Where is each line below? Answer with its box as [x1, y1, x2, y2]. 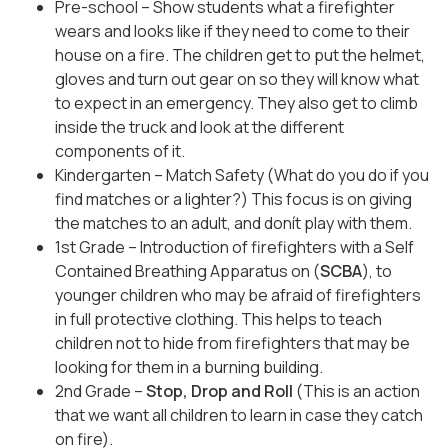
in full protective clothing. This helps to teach [55, 307, 382, 330]
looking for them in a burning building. [55, 355, 323, 378]
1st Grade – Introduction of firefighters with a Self [55, 235, 414, 258]
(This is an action [293, 379, 420, 402]
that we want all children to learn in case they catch [55, 403, 423, 426]
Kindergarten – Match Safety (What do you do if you [55, 163, 429, 186]
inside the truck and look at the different [55, 115, 344, 138]
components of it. [55, 139, 185, 162]
